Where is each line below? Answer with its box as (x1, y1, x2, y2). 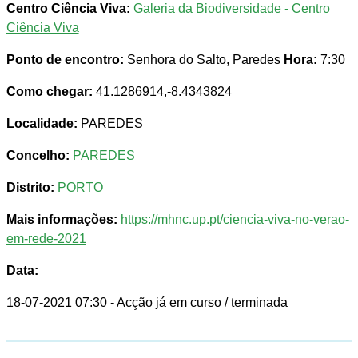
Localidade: (6, 117, 78, 131)
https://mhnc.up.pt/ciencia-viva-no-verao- (120, 213, 349, 227)
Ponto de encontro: (6, 53, 124, 67)
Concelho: (6, 149, 70, 163)
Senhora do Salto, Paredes (123, 53, 284, 67)
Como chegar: (6, 85, 93, 99)
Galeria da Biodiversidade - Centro (133, 2, 330, 16)
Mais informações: (6, 213, 117, 227)
